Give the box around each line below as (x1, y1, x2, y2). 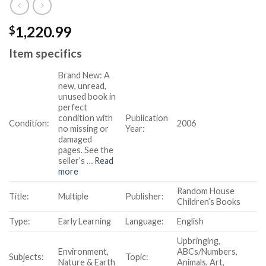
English (177, 216, 204, 227)
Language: (125, 216, 164, 227)
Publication (125, 113, 169, 123)
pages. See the (58, 145, 114, 156)
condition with (58, 113, 113, 123)
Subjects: (9, 252, 44, 262)
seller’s (58, 156, 87, 166)
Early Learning (58, 216, 112, 227)
